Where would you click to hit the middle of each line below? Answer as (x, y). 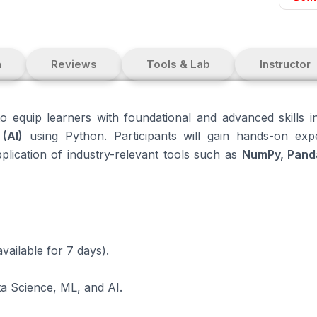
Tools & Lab (178, 64)
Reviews (74, 64)
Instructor (285, 64)
